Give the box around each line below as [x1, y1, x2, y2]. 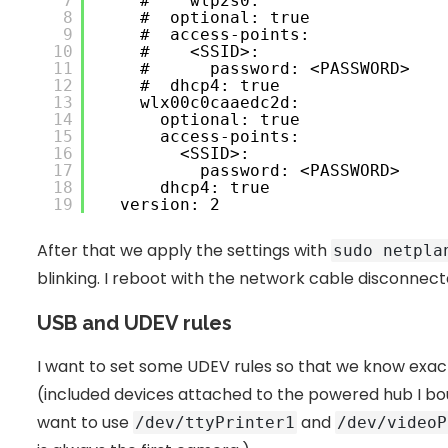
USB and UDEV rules [37, 311, 232, 336]
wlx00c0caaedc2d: [130, 93, 300, 113]
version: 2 [110, 195, 220, 215]
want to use [37, 411, 133, 435]
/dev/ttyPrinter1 [135, 413, 295, 433]
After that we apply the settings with [37, 239, 331, 263]
